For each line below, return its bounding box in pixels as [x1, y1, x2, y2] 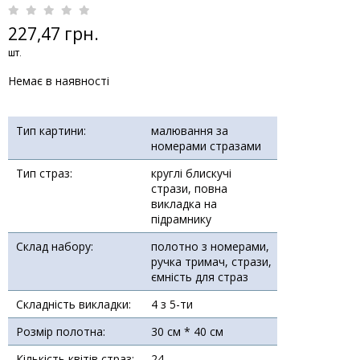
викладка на [150, 196, 217, 212]
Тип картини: [16, 123, 86, 139]
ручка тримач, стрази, [150, 254, 272, 270]
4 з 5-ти [150, 297, 193, 313]
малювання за [150, 123, 228, 139]
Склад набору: [16, 239, 93, 255]
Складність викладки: [16, 297, 131, 313]
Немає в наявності [8, 73, 109, 89]
